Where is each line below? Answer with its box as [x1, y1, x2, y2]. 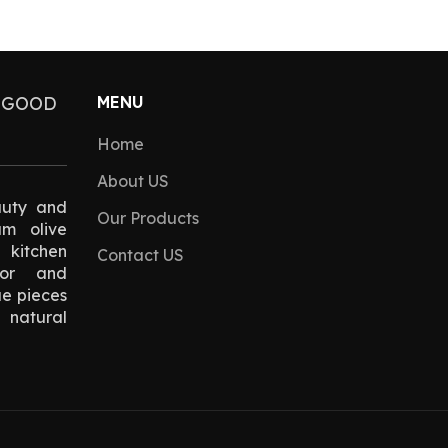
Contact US [96, 245, 184, 266]
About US [96, 171, 169, 192]
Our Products [96, 208, 199, 229]
